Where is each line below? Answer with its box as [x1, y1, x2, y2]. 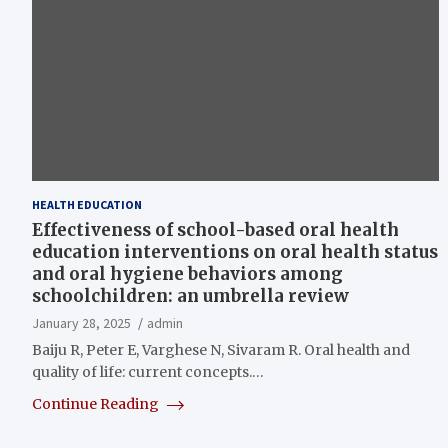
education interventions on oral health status [32, 240, 438, 263]
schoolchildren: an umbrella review [32, 284, 349, 307]
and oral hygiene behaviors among [32, 262, 343, 285]
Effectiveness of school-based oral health [32, 218, 399, 241]
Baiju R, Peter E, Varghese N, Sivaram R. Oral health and [32, 340, 410, 359]
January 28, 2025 [32, 313, 131, 332]
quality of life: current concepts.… [32, 362, 264, 381]
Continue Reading [32, 394, 162, 413]
